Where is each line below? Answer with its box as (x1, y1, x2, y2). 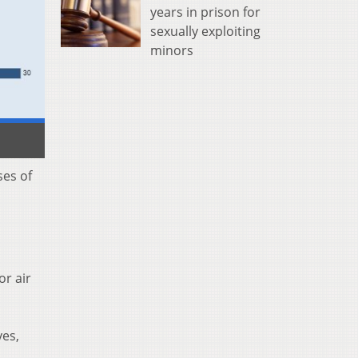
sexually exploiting (150, 22, 261, 40)
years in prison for (150, 2, 261, 21)
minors (150, 41, 193, 59)
